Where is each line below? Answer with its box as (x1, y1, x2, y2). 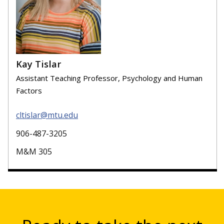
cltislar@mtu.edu (16, 109, 78, 120)
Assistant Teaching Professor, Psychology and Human (16, 73, 202, 83)
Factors (16, 85, 42, 96)
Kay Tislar (16, 57, 61, 70)
